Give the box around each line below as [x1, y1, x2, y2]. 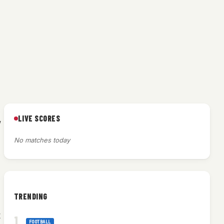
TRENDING [13, 191, 47, 201]
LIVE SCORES [17, 113, 60, 123]
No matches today [13, 136, 70, 144]
